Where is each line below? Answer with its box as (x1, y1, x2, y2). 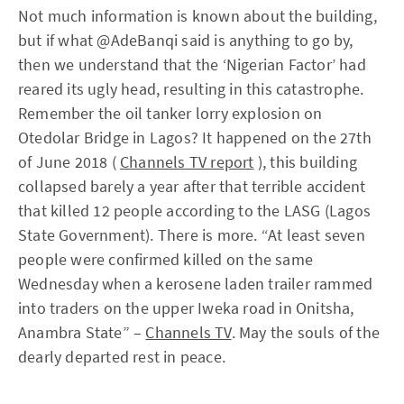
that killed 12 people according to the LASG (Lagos (18, 200, 372, 221)
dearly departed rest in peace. (18, 346, 225, 367)
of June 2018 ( (18, 151, 120, 172)
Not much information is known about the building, (18, 5, 377, 26)
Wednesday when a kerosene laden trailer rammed (18, 273, 373, 294)
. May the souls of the (231, 322, 381, 343)
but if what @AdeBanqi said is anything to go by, (18, 30, 353, 50)
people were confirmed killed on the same (18, 249, 314, 270)
